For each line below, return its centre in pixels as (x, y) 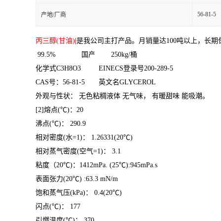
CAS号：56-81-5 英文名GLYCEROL (96, 82)
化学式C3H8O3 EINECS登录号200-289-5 (104, 68)
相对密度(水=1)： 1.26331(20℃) (92, 137)
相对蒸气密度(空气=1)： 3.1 (86, 151)
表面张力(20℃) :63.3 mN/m (85, 179)
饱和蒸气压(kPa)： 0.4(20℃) (87, 193)
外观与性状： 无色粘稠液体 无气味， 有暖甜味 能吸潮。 (124, 96)
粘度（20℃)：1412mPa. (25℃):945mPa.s (104, 165)
